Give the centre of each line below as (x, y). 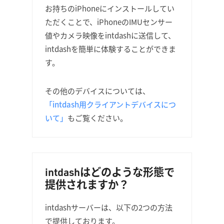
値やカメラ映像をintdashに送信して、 (110, 35)
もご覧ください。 (97, 118)
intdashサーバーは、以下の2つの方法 (109, 207)
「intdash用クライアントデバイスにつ (110, 104)
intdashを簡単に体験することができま (110, 49)
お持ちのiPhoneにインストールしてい (110, 8)
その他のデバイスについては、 (97, 91)
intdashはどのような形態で (110, 172)
